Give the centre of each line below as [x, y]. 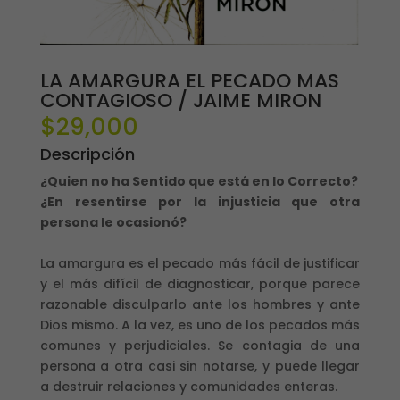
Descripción [87, 154]
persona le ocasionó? [113, 223]
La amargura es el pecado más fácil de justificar [200, 264]
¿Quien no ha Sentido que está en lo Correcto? [199, 182]
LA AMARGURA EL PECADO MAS [189, 81]
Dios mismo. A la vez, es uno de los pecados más [200, 325]
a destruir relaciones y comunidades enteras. [188, 387]
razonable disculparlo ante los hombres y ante [200, 305]
